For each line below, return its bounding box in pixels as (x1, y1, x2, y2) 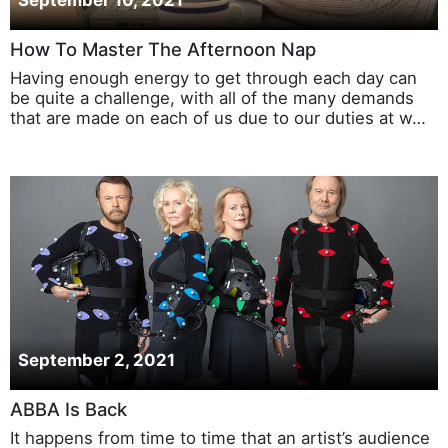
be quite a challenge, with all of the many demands (10, 88, 414, 109)
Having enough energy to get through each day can (10, 68, 417, 89)
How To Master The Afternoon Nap (10, 38, 316, 61)
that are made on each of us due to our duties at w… (10, 108, 426, 129)
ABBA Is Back (10, 398, 127, 421)
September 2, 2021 (18, 350, 175, 371)
